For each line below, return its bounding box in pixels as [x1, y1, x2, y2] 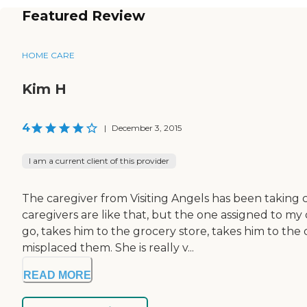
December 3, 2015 [112, 122, 182, 133]
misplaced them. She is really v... [22, 241, 194, 254]
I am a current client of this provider [29, 155, 169, 166]
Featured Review [22, 7, 145, 24]
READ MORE [23, 269, 91, 281]
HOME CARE [22, 49, 75, 60]
